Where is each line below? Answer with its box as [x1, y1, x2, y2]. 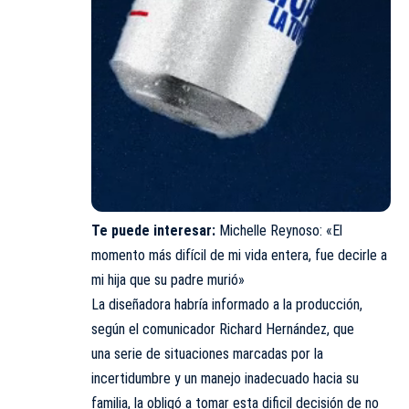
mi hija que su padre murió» [91, 271, 245, 289]
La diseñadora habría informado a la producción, [91, 296, 362, 314]
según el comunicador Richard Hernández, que [91, 320, 354, 339]
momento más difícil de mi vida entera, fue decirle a [91, 246, 387, 265]
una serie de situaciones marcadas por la [91, 345, 323, 363]
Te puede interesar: [91, 222, 215, 240]
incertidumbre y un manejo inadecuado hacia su [91, 370, 359, 388]
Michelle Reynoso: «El [219, 222, 342, 240]
